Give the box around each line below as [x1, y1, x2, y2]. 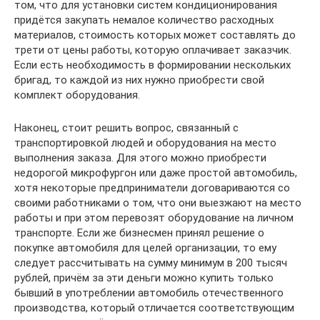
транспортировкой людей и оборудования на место [14, 136, 276, 149]
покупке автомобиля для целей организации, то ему [14, 241, 276, 254]
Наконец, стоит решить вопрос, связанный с [14, 121, 239, 134]
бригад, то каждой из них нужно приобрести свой [14, 73, 264, 86]
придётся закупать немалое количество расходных [14, 13, 274, 26]
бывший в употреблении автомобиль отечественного [14, 286, 284, 299]
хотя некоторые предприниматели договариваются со [14, 181, 290, 194]
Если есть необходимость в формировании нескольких [14, 58, 291, 71]
